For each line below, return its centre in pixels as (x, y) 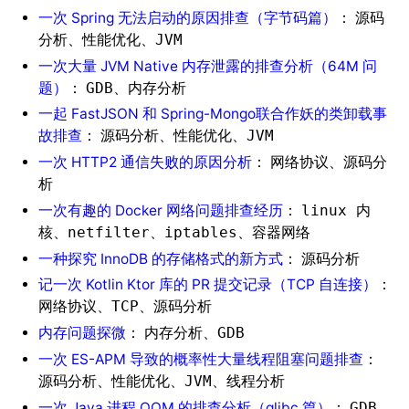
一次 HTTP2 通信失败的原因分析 (145, 163)
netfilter (108, 232)
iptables (200, 232)
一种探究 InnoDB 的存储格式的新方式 (160, 258)
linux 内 (336, 210)
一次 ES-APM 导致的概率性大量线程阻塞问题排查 (200, 360)
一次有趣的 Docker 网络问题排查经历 (160, 210)
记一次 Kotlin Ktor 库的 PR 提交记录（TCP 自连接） (207, 285)
